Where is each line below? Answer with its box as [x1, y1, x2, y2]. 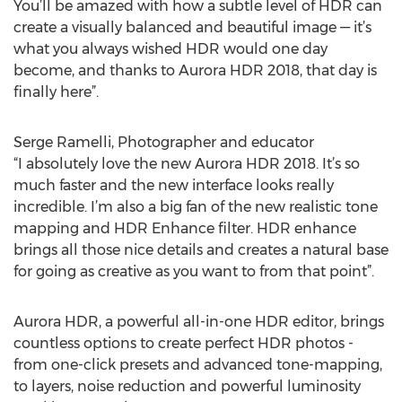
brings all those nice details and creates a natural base [13, 241, 389, 258]
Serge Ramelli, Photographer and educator [13, 134, 314, 151]
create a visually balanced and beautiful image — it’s [13, 19, 371, 36]
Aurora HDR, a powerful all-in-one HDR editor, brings [13, 313, 384, 330]
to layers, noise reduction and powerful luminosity [13, 378, 361, 395]
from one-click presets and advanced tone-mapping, [13, 356, 382, 373]
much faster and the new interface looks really [13, 177, 334, 194]
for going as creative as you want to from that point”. [13, 263, 374, 280]
